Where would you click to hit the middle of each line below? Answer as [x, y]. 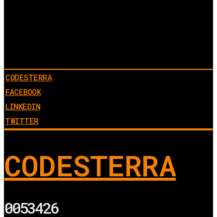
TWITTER [22, 121]
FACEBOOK [23, 92]
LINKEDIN [23, 106]
